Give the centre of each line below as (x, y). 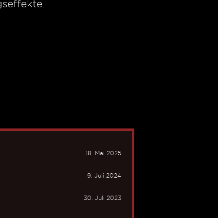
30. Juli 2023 (102, 198)
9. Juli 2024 (104, 175)
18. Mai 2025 (103, 153)
